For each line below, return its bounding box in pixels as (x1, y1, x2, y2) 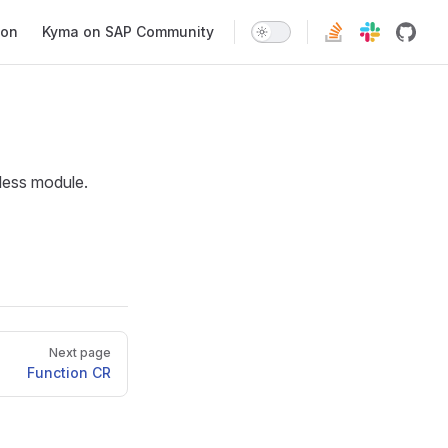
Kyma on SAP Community (42, 23, 214, 40)
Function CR (27, 364, 111, 381)
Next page (49, 345, 111, 360)
